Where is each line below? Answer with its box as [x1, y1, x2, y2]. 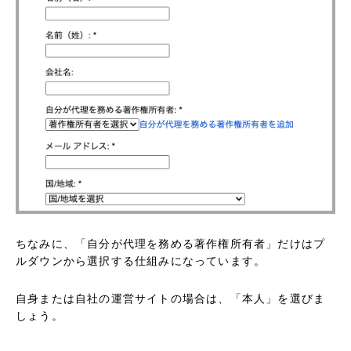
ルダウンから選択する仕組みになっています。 [16, 252, 266, 269]
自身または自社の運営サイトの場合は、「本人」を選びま [16, 290, 326, 306]
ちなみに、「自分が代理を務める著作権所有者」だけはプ [16, 235, 326, 251]
